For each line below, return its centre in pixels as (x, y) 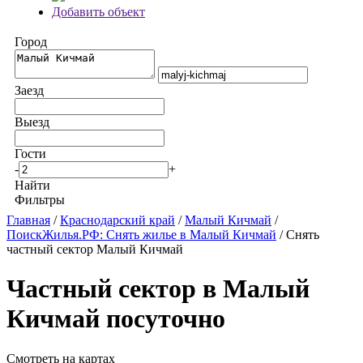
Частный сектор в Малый (158, 289)
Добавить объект (98, 12)
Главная (28, 220)
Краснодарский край (117, 220)
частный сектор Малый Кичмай (95, 249)
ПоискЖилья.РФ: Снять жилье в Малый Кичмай (141, 235)
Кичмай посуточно (116, 319)
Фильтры (40, 200)
